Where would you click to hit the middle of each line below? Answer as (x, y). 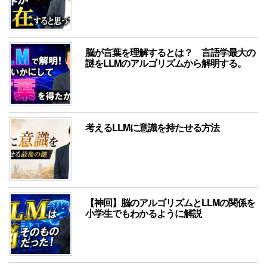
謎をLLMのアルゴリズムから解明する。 (166, 63)
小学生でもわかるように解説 (143, 213)
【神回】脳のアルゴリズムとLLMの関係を (170, 203)
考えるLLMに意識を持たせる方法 (152, 128)
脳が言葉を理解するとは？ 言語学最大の (170, 52)
